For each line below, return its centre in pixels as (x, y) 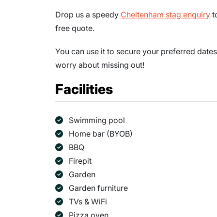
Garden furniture (98, 188)
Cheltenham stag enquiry (165, 15)
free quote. (75, 28)
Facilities (84, 89)
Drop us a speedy (88, 15)
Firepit (80, 161)
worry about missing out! (100, 65)
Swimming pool (97, 120)
